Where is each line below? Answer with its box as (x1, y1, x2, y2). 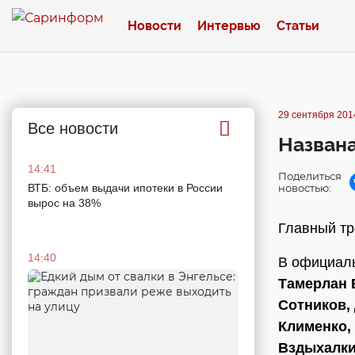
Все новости (28, 120, 118, 137)
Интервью (197, 17, 261, 33)
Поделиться (278, 170, 342, 182)
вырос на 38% (28, 197, 101, 209)
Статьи (277, 17, 319, 33)
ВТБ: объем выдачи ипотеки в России (28, 181, 223, 194)
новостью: (278, 181, 331, 194)
